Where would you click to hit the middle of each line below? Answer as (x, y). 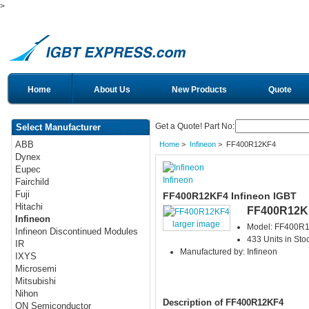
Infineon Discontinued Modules (77, 232)
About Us (112, 90)
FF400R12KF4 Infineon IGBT (229, 196)
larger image (197, 224)
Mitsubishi (36, 281)
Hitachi (29, 207)
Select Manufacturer (58, 127)
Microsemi (36, 269)
